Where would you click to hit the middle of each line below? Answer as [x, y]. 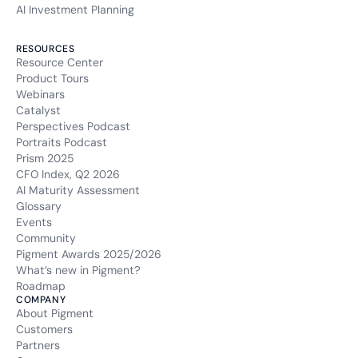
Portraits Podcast [62, 143]
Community [46, 239]
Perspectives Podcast [73, 127]
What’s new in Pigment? [78, 270]
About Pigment [55, 314]
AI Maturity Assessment [78, 191]
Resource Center [60, 63]
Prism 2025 [45, 159]
